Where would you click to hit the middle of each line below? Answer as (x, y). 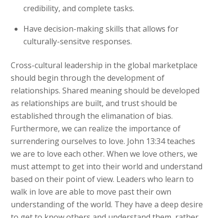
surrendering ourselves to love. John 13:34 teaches (103, 141)
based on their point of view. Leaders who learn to (102, 179)
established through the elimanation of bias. (92, 116)
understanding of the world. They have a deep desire (107, 204)
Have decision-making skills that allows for (101, 29)
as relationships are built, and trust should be (94, 103)
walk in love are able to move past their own (91, 191)
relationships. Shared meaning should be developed (105, 90)
